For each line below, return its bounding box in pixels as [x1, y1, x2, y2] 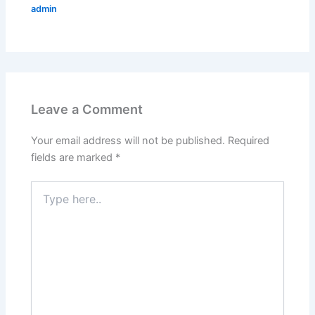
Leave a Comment [31, 101, 143, 117]
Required [228, 134, 270, 147]
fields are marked [31, 150, 116, 164]
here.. [30, 195, 57, 207]
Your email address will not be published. [31, 134, 226, 147]
